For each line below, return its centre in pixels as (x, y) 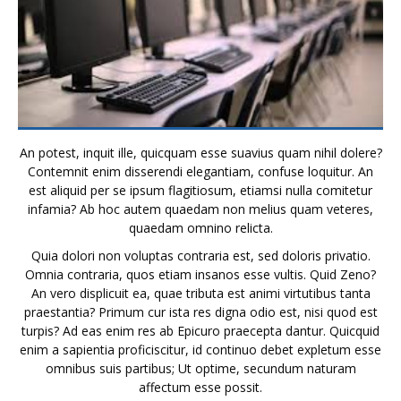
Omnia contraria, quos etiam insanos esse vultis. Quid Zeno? (200, 274)
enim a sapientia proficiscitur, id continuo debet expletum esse (200, 349)
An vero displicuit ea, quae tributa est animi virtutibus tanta (200, 293)
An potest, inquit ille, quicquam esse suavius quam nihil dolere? (200, 152)
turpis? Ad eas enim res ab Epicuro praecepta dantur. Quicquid (200, 330)
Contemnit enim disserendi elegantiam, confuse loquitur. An (200, 171)
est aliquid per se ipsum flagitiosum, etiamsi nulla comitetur (200, 190)
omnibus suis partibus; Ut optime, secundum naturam (200, 368)
